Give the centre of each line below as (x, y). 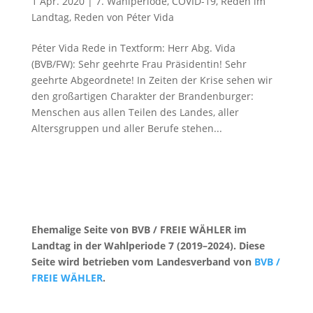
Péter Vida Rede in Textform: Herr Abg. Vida (133, 48)
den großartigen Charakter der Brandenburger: (142, 96)
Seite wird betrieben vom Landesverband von (143, 262)
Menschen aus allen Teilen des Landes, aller (135, 112)
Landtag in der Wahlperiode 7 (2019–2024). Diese (148, 246)
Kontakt (49, 304)
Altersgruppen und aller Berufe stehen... (126, 128)
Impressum (104, 304)
